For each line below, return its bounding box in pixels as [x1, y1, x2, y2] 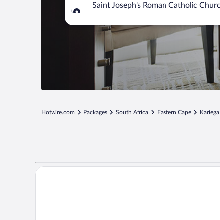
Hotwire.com [41, 110, 75, 115]
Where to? [92, 13, 129, 22]
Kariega [200, 110, 219, 115]
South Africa [116, 110, 148, 115]
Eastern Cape [157, 110, 191, 115]
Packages [83, 110, 107, 115]
